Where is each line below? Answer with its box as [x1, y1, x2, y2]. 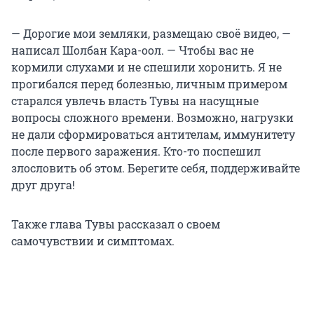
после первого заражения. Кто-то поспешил [11, 144, 261, 159]
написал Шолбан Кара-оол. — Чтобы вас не [11, 43, 254, 58]
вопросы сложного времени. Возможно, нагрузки [11, 110, 294, 125]
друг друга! [11, 177, 75, 193]
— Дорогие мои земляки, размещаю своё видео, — [11, 26, 291, 41]
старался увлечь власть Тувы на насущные [11, 93, 259, 109]
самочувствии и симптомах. [11, 233, 175, 249]
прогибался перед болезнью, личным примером [11, 76, 287, 92]
